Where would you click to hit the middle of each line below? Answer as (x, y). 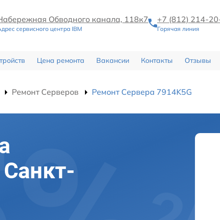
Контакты (157, 60)
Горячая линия (178, 29)
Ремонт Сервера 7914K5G (142, 92)
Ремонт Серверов (45, 92)
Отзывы (198, 60)
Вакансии (112, 60)
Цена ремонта (60, 60)
